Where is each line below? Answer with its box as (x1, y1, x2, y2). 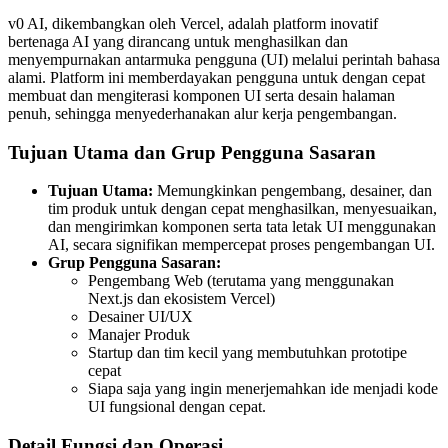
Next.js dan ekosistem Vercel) (88, 290, 275, 308)
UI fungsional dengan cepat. (88, 398, 266, 416)
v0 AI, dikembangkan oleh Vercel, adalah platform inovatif (8, 14, 378, 32)
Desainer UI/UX (88, 308, 193, 326)
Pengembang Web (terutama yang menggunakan (88, 272, 394, 290)
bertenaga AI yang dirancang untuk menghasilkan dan (8, 32, 348, 50)
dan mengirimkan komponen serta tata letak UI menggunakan (48, 218, 436, 236)
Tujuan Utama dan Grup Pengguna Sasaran (8, 141, 376, 163)
